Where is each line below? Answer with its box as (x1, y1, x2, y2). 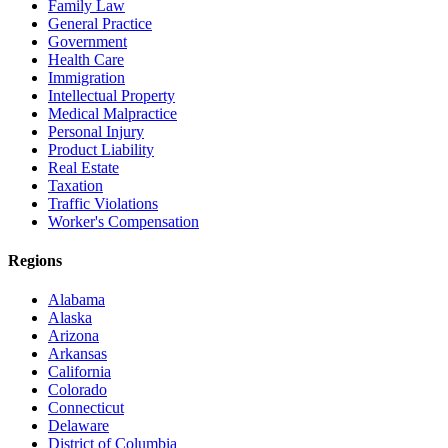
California (48, 363, 111, 381)
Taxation (48, 176, 103, 194)
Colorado (48, 381, 107, 399)
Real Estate (48, 158, 119, 176)
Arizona (48, 327, 99, 345)
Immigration (48, 68, 125, 86)
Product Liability (48, 140, 154, 158)
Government (48, 32, 127, 50)
